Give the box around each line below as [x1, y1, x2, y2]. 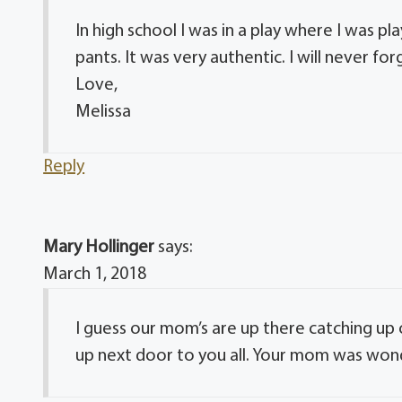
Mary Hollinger [43, 238, 155, 257]
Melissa [75, 102, 132, 121]
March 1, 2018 [43, 265, 147, 284]
